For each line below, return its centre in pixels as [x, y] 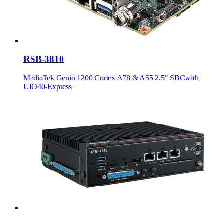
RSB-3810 [44, 59]
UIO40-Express [47, 87]
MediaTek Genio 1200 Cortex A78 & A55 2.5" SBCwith [111, 78]
